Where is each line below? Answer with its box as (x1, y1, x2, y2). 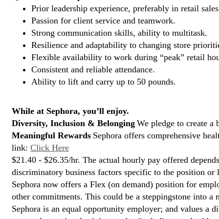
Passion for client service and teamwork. (31, 16, 175, 25)
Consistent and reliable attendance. (31, 65, 155, 74)
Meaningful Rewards (12, 131, 91, 140)
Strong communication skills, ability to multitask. (31, 28, 207, 38)
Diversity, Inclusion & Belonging (12, 118, 135, 128)
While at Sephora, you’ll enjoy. (12, 106, 129, 116)
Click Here (30, 143, 69, 153)
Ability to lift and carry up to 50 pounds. (31, 77, 176, 87)
